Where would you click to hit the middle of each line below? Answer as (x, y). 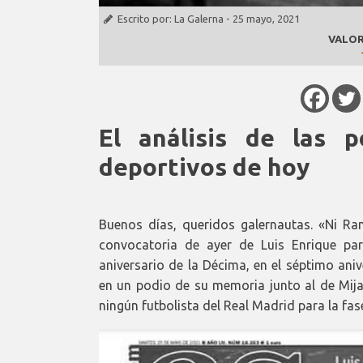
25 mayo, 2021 (266, 19)
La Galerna (199, 19)
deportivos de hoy (204, 167)
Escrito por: (146, 19)
